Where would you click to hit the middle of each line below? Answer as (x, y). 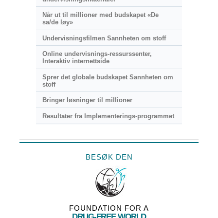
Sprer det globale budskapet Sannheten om (108, 77)
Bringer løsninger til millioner (87, 100)
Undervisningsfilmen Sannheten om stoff (104, 38)
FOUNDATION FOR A (109, 208)
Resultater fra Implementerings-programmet (108, 116)
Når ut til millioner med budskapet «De (100, 15)
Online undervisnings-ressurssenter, (97, 54)
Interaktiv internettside (76, 61)
